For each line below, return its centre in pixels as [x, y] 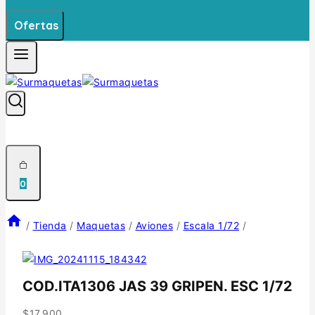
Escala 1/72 [211, 225]
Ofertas [36, 26]
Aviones [154, 225]
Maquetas [101, 225]
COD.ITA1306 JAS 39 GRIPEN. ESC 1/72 [157, 286]
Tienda [50, 225]
